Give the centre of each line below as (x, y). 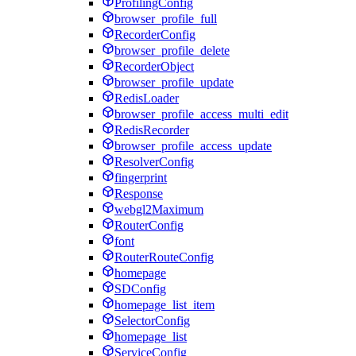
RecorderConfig (155, 34)
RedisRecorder (152, 130)
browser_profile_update (174, 82)
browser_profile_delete (172, 50)
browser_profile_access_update (193, 145)
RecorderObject (154, 66)
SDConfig (140, 288)
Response (139, 193)
